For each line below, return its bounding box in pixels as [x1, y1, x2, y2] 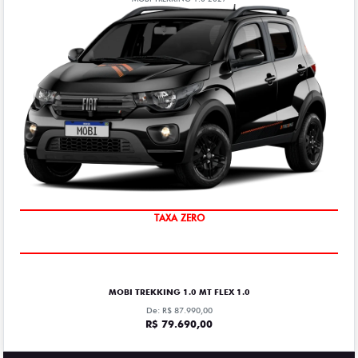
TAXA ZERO [153, 212, 205, 225]
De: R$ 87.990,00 [145, 305, 213, 316]
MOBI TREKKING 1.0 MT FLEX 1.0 [108, 287, 250, 297]
